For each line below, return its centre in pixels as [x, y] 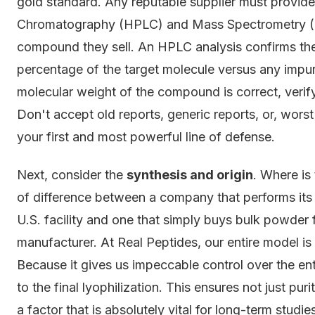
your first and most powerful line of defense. [146, 136]
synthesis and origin [190, 174]
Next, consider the [72, 174]
